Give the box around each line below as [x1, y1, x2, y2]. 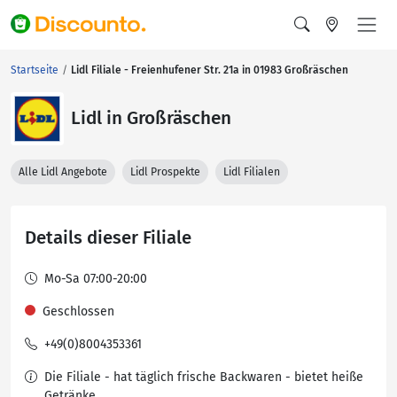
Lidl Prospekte [130, 166, 200, 178]
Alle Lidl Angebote [19, 166, 107, 178]
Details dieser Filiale [25, 227, 191, 248]
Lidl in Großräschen [71, 107, 231, 129]
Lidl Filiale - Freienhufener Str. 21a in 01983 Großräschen [71, 64, 348, 76]
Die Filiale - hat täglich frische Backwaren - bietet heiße [44, 370, 363, 385]
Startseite [11, 64, 58, 76]
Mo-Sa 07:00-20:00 [44, 271, 147, 286]
